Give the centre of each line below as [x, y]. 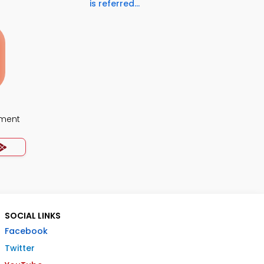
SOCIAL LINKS [33, 216]
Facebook [26, 231]
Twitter [20, 248]
